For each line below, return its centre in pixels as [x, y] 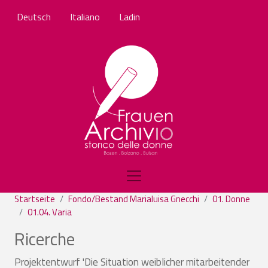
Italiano [85, 17]
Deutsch [34, 17]
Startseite [35, 199]
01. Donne [231, 199]
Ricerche [45, 238]
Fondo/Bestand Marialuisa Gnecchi [134, 199]
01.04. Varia [50, 212]
